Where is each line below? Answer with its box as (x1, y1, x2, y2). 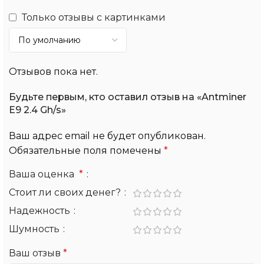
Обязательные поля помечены (9, 144, 164, 156)
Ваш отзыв (9, 247, 63, 259)
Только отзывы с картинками (22, 11, 166, 23)
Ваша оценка (9, 168, 79, 180)
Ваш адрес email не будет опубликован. (9, 130, 206, 141)
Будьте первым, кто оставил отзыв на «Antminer (9, 91, 246, 103)
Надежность (9, 204, 72, 216)
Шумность (9, 223, 62, 235)
